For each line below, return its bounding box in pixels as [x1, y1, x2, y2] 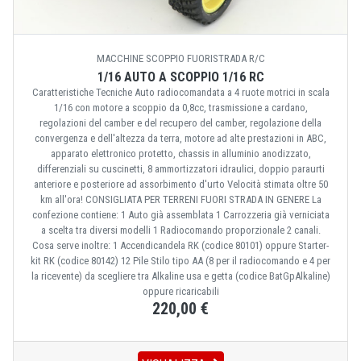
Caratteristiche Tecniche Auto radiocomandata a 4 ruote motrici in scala [31, 86, 330, 99]
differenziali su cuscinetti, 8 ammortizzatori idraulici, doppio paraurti [36, 163, 325, 176]
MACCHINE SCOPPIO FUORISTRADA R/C [96, 52, 265, 65]
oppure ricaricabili [142, 285, 219, 298]
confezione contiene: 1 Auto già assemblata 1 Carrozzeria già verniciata [31, 209, 330, 222]
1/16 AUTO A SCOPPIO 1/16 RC [97, 69, 264, 85]
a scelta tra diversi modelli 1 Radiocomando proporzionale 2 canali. [40, 224, 321, 237]
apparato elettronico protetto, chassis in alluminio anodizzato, [50, 147, 311, 160]
